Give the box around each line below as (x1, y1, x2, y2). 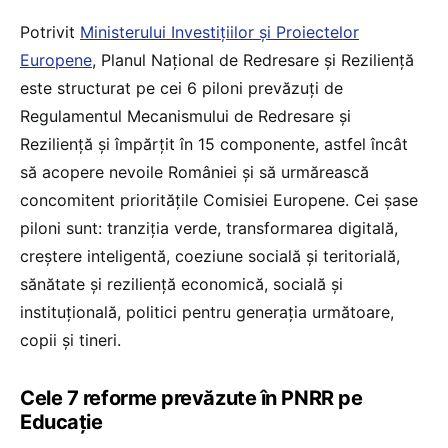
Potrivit (20, 21, 80, 42)
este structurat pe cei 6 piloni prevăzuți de (20, 77, 343, 98)
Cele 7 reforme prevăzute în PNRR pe (20, 385, 363, 410)
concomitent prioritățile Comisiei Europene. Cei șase (20, 189, 418, 210)
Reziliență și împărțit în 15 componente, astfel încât (20, 133, 408, 154)
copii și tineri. (20, 329, 121, 350)
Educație (20, 409, 103, 434)
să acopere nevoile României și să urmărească (20, 161, 369, 182)
